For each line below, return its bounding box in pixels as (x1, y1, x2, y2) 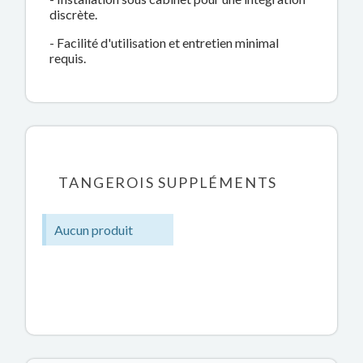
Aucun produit (54, 222, 134, 238)
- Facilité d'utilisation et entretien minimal (49, 35, 280, 51)
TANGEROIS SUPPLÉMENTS (58, 173, 278, 192)
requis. (49, 50, 87, 66)
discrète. (49, 6, 98, 23)
